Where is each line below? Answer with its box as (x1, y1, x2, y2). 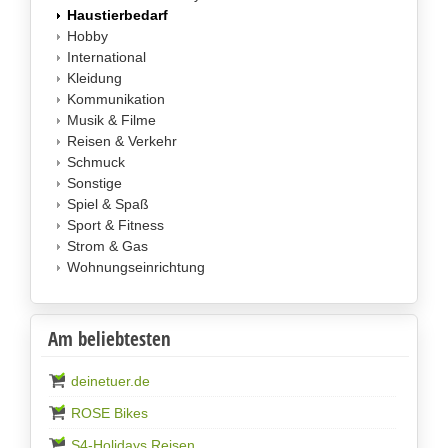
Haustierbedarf (66, 7, 168, 24)
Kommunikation (66, 91, 165, 108)
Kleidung (66, 70, 122, 87)
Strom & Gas (66, 238, 148, 255)
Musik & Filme (66, 112, 156, 129)
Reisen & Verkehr (66, 133, 177, 150)
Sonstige (66, 175, 122, 192)
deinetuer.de (70, 373, 150, 390)
